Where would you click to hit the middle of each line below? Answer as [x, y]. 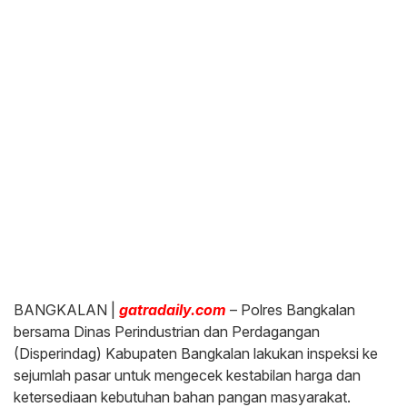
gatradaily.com [173, 310]
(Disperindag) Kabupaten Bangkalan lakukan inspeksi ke [196, 354]
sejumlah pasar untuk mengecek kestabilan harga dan [187, 376]
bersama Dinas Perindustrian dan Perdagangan [167, 332]
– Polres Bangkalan [291, 310]
